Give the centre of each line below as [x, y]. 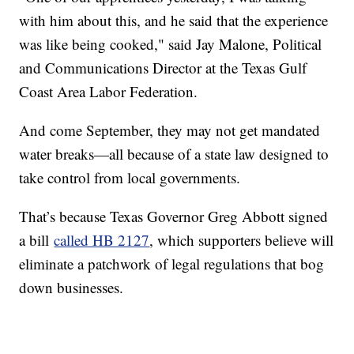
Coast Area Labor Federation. [109, 91]
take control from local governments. [130, 177]
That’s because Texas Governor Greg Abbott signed [174, 216]
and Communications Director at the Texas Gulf [163, 67]
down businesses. [72, 287]
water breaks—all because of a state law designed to [174, 153]
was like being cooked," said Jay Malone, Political [171, 43]
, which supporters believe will [242, 239]
